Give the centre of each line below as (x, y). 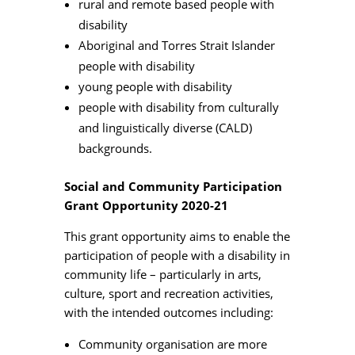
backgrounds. (115, 148)
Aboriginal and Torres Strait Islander (176, 45)
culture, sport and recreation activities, (168, 293)
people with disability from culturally (178, 107)
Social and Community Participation (173, 186)
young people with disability (155, 86)
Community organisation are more (172, 344)
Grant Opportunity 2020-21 (146, 205)
